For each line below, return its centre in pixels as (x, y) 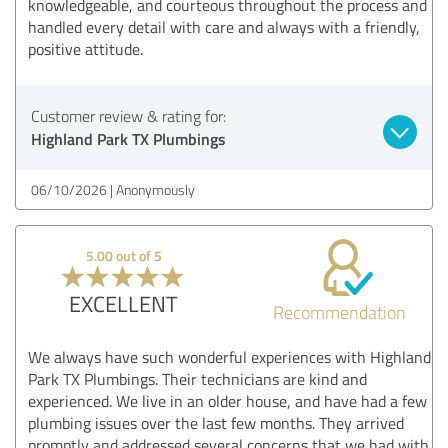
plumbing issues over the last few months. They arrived (216, 422)
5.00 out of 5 (123, 255)
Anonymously (155, 189)
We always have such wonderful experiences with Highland (229, 356)
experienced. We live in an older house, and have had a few (227, 400)
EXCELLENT (124, 303)
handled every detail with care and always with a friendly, (224, 26)
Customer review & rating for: (128, 115)
